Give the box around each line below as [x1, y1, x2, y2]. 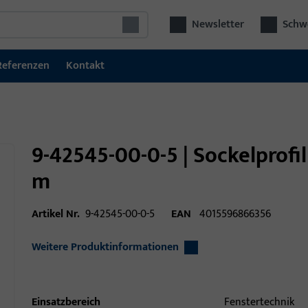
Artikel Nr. [32, 205, 80, 223]
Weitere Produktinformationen [32, 238, 179, 256]
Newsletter [192, 15, 245, 34]
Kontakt [66, 56, 104, 75]
